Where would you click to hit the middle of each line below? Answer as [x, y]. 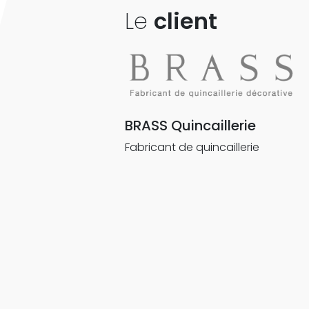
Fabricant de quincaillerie [192, 147]
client [185, 21]
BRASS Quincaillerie [190, 125]
